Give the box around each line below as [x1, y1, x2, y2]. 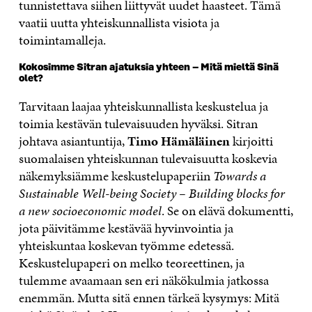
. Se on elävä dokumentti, [161, 201, 293, 220]
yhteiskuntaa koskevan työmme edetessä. [18, 235, 234, 255]
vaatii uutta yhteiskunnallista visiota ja [18, 13, 219, 32]
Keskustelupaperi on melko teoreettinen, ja [18, 253, 244, 272]
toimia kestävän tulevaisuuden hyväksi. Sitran [18, 114, 258, 133]
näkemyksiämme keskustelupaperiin [18, 166, 213, 185]
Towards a [212, 166, 266, 185]
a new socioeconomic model [18, 201, 162, 220]
